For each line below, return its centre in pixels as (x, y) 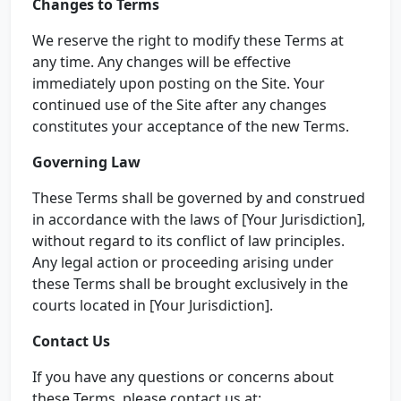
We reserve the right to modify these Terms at (188, 40)
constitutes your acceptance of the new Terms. (191, 126)
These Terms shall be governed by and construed (199, 198)
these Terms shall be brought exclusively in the (190, 284)
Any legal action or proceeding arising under (183, 262)
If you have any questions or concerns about (183, 377)
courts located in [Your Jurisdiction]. (153, 305)
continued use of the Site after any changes (179, 105)
